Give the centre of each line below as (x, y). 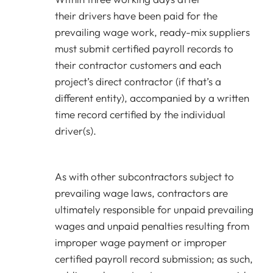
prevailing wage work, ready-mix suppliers (152, 32)
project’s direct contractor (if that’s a (138, 81)
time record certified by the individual (140, 114)
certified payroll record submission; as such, (154, 259)
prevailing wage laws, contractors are (141, 193)
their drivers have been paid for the (136, 16)
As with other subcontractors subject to (144, 176)
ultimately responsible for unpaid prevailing (154, 209)
